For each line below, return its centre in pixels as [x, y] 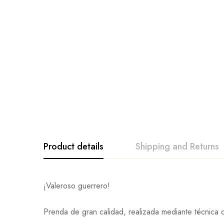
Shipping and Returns [177, 146]
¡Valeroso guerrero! [77, 186]
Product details [73, 146]
